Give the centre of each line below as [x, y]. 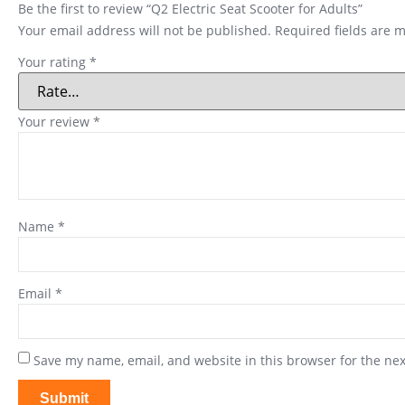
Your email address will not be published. [145, 30]
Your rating [54, 61]
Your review [56, 122]
